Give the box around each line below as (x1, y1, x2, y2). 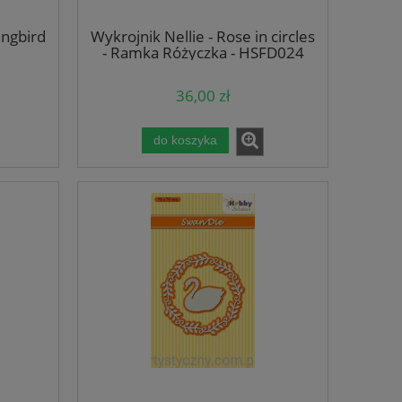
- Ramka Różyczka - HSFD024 (101, 42, 304, 64)
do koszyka (153, 133, 217, 147)
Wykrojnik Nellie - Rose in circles (91, 26, 315, 48)
